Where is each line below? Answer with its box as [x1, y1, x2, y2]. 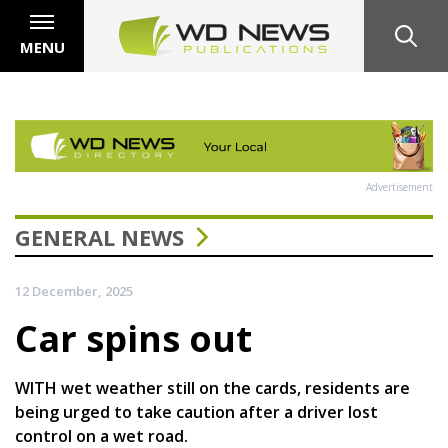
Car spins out [15, 313, 252, 363]
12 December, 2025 [15, 281, 133, 300]
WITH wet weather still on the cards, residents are [15, 376, 410, 399]
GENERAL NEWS [15, 221, 184, 252]
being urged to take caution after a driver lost [15, 400, 378, 423]
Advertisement [366, 179, 433, 194]
